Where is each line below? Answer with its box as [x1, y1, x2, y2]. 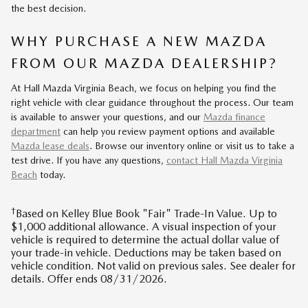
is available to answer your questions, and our [11, 111, 203, 123]
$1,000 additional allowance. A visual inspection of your [11, 220, 276, 234]
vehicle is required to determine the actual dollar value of [11, 233, 279, 247]
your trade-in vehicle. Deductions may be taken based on [11, 246, 281, 260]
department [11, 126, 60, 137]
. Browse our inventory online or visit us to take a [89, 140, 294, 152]
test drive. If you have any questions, [11, 155, 166, 166]
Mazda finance [203, 111, 265, 123]
